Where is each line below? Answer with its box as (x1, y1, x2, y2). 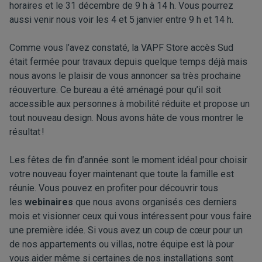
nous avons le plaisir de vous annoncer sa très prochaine (9, 70, 241, 81)
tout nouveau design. (9, 112, 96, 123)
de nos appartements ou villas (9, 239, 133, 250)
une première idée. (9, 225, 88, 236)
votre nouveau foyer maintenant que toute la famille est (9, 168, 234, 180)
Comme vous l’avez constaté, (9, 42, 129, 53)
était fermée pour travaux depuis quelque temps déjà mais (9, 56, 247, 67)
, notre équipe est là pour (133, 239, 234, 250)
